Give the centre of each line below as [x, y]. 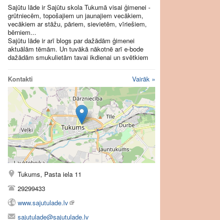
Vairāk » [144, 79]
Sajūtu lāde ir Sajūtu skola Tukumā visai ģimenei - [79, 7]
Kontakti [20, 79]
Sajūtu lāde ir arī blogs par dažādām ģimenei [71, 41]
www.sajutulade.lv [43, 203]
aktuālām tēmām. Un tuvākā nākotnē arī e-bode [76, 49]
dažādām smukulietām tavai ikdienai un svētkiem [78, 57]
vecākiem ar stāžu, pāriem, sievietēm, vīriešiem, [77, 24]
